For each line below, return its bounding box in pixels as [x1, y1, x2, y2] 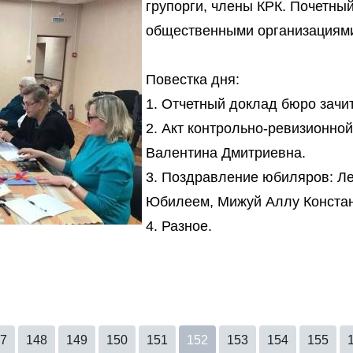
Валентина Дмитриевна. [146, 144, 306, 161]
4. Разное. [146, 217, 212, 234]
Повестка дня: [146, 71, 240, 87]
